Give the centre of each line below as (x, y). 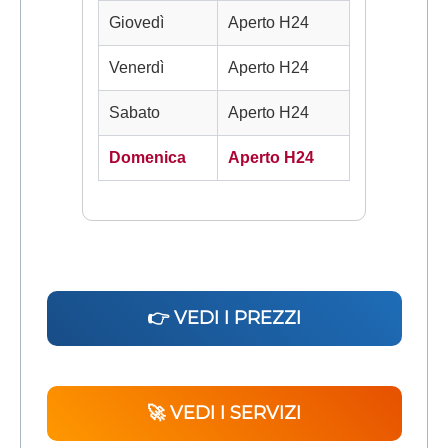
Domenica (147, 158)
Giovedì (136, 23)
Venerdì (136, 68)
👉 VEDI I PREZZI (224, 318)
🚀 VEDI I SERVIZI (224, 413)
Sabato (134, 113)
